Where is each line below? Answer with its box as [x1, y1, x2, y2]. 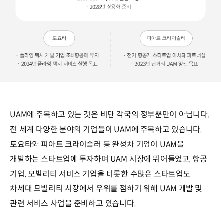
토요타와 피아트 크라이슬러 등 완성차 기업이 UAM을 [10, 139, 184, 150]
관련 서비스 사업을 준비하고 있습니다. [10, 198, 136, 209]
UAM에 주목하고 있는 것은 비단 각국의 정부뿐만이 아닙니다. [10, 110, 210, 120]
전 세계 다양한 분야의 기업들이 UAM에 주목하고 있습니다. [10, 124, 203, 135]
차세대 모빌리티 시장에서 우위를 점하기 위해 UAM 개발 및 [10, 184, 203, 194]
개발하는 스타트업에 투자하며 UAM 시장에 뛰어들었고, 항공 [10, 154, 208, 165]
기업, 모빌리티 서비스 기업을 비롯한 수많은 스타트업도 [10, 169, 190, 180]
